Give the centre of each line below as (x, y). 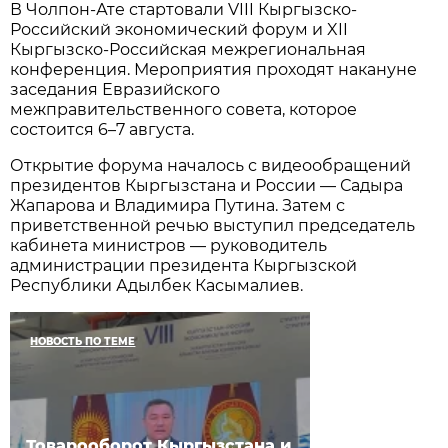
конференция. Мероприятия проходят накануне (214, 69)
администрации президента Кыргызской (184, 265)
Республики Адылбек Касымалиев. (157, 285)
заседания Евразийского (115, 89)
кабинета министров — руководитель (169, 245)
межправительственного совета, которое (184, 109)
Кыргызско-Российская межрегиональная (188, 49)
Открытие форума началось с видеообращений (211, 165)
